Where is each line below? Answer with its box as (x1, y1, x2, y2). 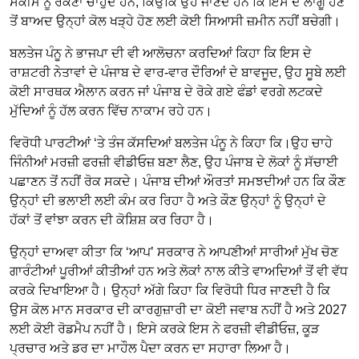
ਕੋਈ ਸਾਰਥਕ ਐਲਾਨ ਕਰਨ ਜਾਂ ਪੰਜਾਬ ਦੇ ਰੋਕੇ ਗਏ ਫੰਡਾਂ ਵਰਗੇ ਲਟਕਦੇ (10, 85, 323, 99)
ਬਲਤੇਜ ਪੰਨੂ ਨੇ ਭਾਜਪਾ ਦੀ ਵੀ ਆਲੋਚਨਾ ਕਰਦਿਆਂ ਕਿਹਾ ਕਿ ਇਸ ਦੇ (10, 46, 312, 61)
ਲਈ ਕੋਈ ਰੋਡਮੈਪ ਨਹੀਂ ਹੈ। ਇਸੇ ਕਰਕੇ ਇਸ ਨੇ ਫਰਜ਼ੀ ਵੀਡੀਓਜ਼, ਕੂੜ (10, 322, 319, 337)
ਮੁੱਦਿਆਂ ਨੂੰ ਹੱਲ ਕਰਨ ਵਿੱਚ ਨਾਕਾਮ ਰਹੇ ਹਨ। (10, 104, 212, 119)
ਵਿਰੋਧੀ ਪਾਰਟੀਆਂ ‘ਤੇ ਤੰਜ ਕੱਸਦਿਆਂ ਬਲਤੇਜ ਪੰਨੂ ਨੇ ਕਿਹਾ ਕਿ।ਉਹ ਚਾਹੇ (10, 136, 333, 151)
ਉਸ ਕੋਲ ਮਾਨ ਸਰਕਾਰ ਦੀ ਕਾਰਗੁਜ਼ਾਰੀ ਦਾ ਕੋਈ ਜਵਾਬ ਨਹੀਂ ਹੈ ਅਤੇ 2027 (10, 303, 347, 317)
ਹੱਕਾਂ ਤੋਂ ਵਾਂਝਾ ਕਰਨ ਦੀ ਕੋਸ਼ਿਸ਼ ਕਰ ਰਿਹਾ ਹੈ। (10, 213, 214, 228)
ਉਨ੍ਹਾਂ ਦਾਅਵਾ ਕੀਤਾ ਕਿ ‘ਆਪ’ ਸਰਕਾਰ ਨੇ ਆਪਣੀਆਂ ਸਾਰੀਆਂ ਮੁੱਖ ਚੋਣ (10, 245, 338, 260)
